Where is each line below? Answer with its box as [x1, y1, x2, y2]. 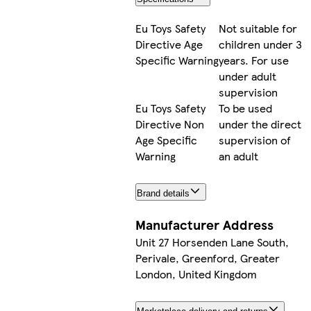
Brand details [136, 188, 190, 199]
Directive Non [135, 116, 204, 133]
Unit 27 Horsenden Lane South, [135, 234, 289, 251]
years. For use [218, 52, 289, 69]
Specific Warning [135, 52, 219, 69]
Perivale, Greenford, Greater [135, 250, 280, 267]
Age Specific [135, 132, 197, 149]
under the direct [218, 116, 301, 133]
